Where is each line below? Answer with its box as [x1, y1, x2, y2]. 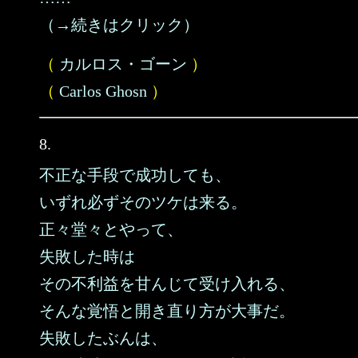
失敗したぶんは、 [39, 329, 167, 347]
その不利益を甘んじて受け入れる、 [39, 275, 295, 292]
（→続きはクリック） [39, 16, 199, 34]
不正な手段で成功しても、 [39, 166, 231, 184]
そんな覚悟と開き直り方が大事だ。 [39, 302, 295, 320]
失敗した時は [39, 248, 135, 265]
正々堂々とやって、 [39, 221, 183, 238]
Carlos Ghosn [59, 82, 147, 100]
